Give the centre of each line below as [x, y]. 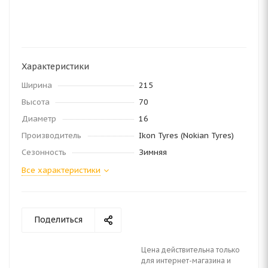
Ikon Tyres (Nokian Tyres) [186, 135]
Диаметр [39, 119]
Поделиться [58, 220]
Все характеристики [61, 170]
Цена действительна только [191, 250]
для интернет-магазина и [186, 261]
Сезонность [44, 152]
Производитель [51, 135]
